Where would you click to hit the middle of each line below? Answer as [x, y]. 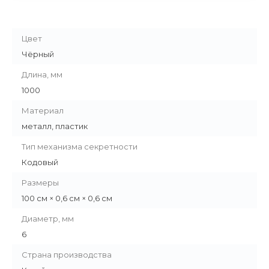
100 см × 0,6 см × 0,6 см [67, 198]
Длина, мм [42, 74]
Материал [43, 110]
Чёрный [38, 54]
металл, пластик [55, 126]
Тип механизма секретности [80, 147]
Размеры [40, 183]
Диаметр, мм [48, 219]
